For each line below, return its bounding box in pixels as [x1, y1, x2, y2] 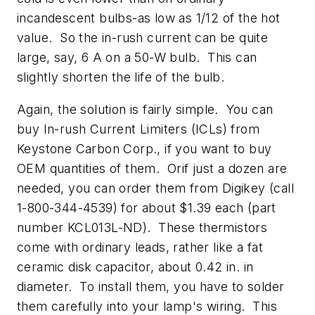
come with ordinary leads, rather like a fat [17, 239, 264, 255]
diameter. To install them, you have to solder [17, 278, 285, 294]
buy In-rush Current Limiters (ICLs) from [17, 121, 259, 136]
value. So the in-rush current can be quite [17, 30, 269, 46]
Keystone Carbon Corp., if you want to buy [17, 141, 272, 156]
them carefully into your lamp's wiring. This [17, 298, 277, 314]
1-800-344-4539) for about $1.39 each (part [17, 200, 276, 215]
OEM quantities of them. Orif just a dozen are [17, 160, 288, 176]
